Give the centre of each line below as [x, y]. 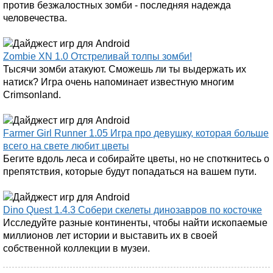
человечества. [35, 18]
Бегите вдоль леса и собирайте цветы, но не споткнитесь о [136, 159]
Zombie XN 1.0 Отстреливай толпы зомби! [97, 56]
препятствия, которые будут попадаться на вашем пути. [130, 172]
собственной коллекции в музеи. [76, 248]
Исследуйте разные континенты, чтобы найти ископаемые [135, 223]
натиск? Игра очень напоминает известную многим [119, 82]
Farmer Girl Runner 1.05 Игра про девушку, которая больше [136, 133]
